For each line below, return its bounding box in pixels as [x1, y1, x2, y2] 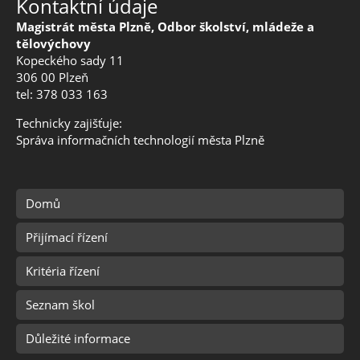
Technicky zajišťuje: [16, 115, 122, 132]
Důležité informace [26, 330, 130, 347]
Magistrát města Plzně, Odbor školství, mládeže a [16, 18, 314, 35]
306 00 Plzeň [16, 69, 88, 86]
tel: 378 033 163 [16, 86, 108, 103]
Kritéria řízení [26, 263, 100, 280]
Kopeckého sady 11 [16, 52, 124, 69]
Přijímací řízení [26, 229, 108, 246]
